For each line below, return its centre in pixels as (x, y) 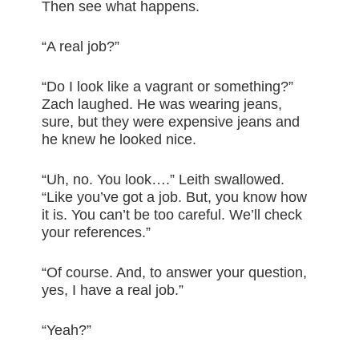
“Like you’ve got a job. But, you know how (175, 198)
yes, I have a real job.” (113, 290)
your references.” (97, 233)
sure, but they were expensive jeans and (171, 122)
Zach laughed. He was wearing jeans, (162, 105)
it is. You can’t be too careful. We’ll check (172, 215)
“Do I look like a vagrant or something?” (168, 87)
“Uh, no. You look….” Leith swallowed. (163, 180)
